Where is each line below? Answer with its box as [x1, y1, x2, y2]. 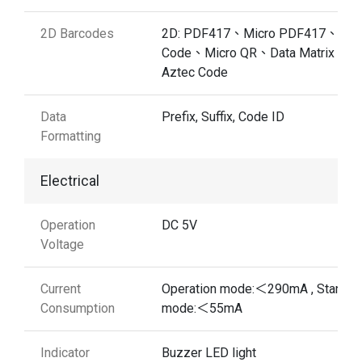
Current [40, 281, 81, 297]
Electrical [40, 172, 99, 190]
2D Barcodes [40, 26, 114, 42]
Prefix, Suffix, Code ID [162, 109, 284, 125]
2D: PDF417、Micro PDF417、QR [162, 26, 356, 42]
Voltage [40, 237, 84, 253]
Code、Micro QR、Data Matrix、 [162, 45, 347, 61]
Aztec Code [162, 65, 228, 81]
